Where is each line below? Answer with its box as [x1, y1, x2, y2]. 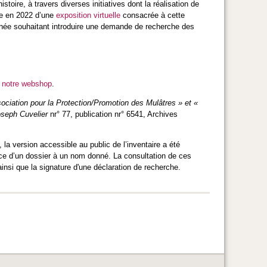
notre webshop [2, 79, 52, 88]
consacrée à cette [120, 10, 185, 20]
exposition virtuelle [56, 10, 120, 20]
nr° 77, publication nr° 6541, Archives [48, 109, 178, 119]
